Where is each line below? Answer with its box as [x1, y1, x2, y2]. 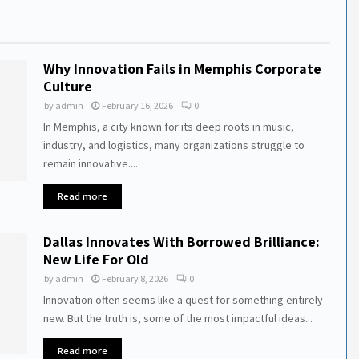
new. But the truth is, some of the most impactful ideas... [42, 311, 313, 326]
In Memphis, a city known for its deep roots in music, [42, 119, 294, 135]
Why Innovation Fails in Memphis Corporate [42, 59, 321, 79]
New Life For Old [42, 250, 149, 269]
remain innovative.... [42, 156, 138, 171]
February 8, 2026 [101, 272, 168, 285]
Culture [42, 77, 92, 96]
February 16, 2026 [101, 99, 173, 112]
